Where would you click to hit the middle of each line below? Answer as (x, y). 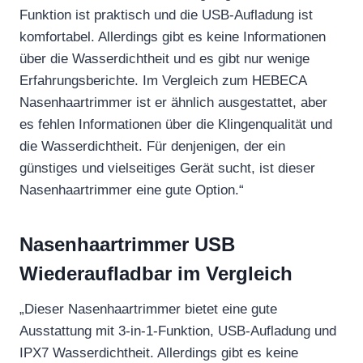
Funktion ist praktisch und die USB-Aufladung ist (166, 15)
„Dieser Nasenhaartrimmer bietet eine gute (148, 309)
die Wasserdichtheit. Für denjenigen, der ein (152, 146)
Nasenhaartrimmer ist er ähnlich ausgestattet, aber (173, 102)
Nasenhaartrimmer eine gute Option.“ (132, 190)
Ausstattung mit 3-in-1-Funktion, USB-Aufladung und (178, 331)
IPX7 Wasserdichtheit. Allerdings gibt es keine (159, 352)
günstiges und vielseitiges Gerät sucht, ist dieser (167, 168)
